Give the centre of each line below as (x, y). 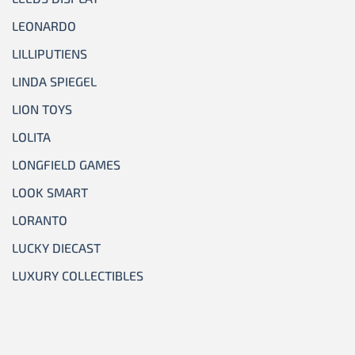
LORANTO (40, 219)
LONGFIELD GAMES (66, 164)
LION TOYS (42, 109)
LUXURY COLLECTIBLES (78, 275)
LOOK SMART (50, 192)
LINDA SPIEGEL (54, 81)
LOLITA (31, 136)
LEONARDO (44, 25)
